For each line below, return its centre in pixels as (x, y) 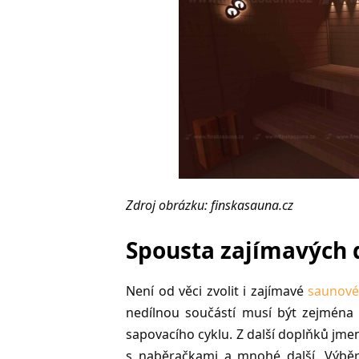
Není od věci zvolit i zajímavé (217, 291)
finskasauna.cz (252, 206)
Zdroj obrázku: (168, 206)
